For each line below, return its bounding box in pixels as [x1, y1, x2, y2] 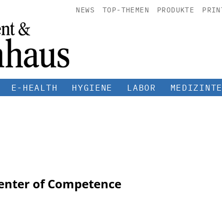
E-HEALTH [11, 82, 58, 93]
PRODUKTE [157, 5, 195, 14]
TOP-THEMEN [102, 5, 149, 14]
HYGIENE [72, 82, 113, 93]
